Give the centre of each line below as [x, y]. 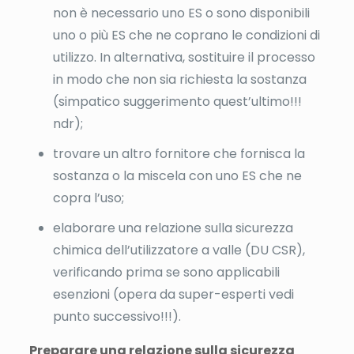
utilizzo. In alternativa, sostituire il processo [184, 57]
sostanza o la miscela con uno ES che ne [177, 175]
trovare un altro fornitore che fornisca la [179, 153]
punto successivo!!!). [117, 316]
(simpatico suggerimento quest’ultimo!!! [177, 101]
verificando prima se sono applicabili [166, 272]
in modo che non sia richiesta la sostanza [179, 79]
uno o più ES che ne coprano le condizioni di [186, 35]
